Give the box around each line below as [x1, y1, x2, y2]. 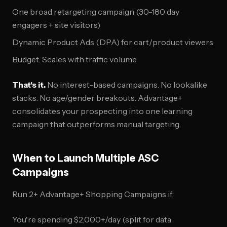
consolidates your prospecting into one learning [12, 106, 193, 116]
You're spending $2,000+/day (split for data [12, 214, 171, 224]
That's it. [12, 80, 46, 90]
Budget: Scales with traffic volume [12, 54, 137, 64]
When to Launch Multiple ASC [12, 152, 159, 164]
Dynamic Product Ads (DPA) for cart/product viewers [12, 37, 213, 47]
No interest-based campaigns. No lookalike [46, 80, 207, 90]
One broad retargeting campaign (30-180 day [12, 7, 179, 17]
